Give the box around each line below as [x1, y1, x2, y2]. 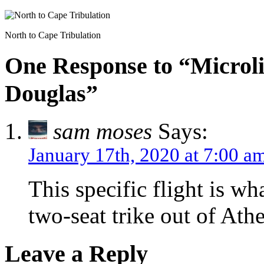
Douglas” [5, 80, 98, 107]
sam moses [53, 118, 152, 144]
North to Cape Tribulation [5, 29, 101, 40]
